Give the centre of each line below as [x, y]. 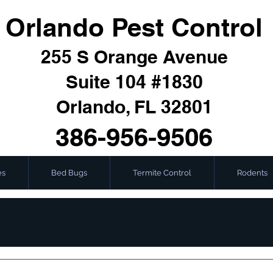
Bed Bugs [69, 173]
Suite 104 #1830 [134, 82]
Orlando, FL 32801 [134, 107]
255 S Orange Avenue [134, 57]
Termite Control [162, 173]
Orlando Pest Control [134, 27]
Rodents [252, 173]
